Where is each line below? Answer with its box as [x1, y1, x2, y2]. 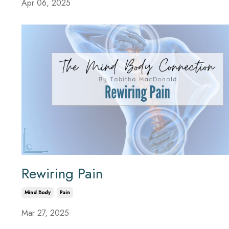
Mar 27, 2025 [21, 207, 69, 219]
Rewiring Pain [21, 163, 103, 185]
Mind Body [25, 189, 51, 197]
